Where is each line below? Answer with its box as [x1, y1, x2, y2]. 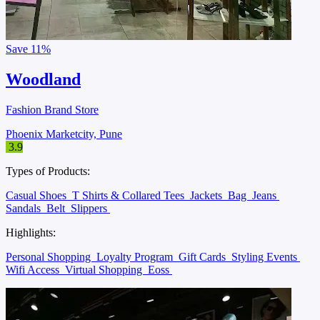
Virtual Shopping [65, 264, 145, 276]
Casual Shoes [6, 189, 69, 202]
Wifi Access [6, 264, 62, 276]
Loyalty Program [96, 251, 176, 264]
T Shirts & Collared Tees [72, 189, 187, 202]
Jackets [190, 189, 225, 202]
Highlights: [6, 226, 56, 239]
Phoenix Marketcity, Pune [6, 128, 122, 141]
